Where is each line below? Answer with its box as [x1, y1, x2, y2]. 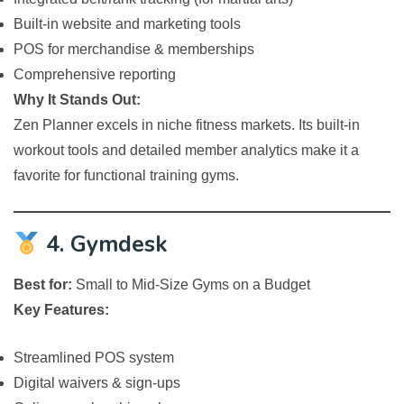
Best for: [14, 277, 72, 293]
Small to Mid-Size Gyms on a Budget [72, 277, 310, 293]
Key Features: [14, 302, 109, 318]
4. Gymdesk [39, 229, 168, 261]
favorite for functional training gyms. [14, 168, 239, 184]
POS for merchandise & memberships [14, 41, 254, 58]
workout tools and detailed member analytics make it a [14, 142, 359, 159]
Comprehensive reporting [14, 67, 176, 83]
